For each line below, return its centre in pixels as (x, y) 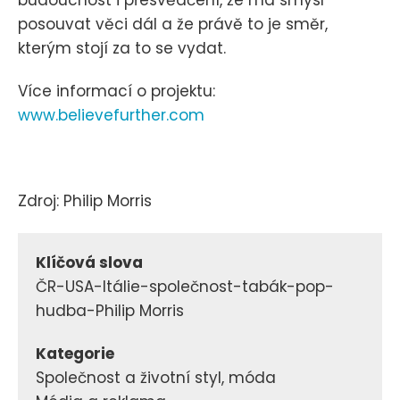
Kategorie (75, 353)
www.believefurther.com (111, 115)
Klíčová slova (89, 262)
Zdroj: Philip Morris (85, 201)
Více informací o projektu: (117, 91)
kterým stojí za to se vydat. (122, 48)
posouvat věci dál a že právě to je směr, (173, 24)
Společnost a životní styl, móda (156, 377)
